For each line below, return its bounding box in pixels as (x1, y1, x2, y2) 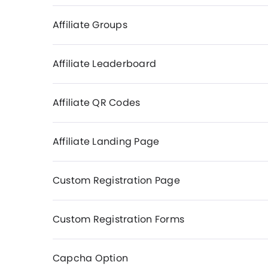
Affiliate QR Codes (53, 96, 141, 109)
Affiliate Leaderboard (53, 57, 157, 71)
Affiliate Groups (53, 18, 127, 32)
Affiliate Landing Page (53, 135, 160, 148)
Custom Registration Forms (53, 212, 184, 226)
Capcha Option (53, 251, 129, 265)
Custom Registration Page (53, 173, 180, 187)
